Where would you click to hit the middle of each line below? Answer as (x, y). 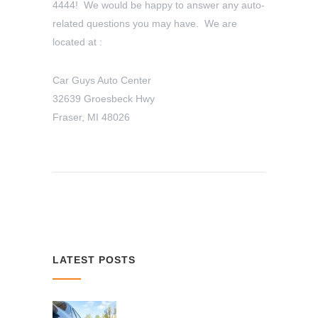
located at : (77, 42)
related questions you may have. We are (145, 24)
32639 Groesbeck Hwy (104, 99)
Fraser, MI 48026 (91, 117)
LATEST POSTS (94, 260)
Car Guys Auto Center (102, 81)
